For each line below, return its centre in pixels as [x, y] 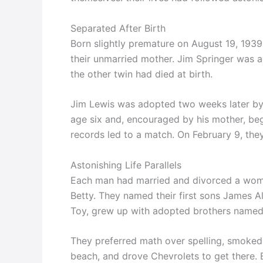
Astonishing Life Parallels [126, 165]
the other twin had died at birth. [141, 74]
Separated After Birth [118, 28]
